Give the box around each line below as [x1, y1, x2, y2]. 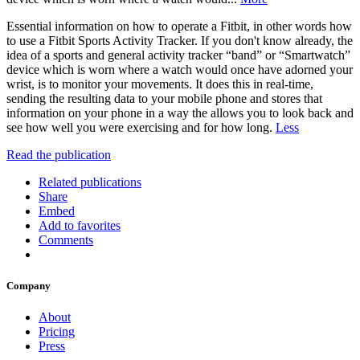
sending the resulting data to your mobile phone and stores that [6, 91, 322, 105]
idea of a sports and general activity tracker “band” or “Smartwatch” [6, 47, 350, 62]
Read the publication [6, 147, 111, 162]
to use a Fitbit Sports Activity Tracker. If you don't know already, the [6, 33, 353, 47]
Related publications [39, 174, 141, 189]
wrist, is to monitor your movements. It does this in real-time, [6, 76, 313, 91]
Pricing [39, 325, 75, 339]
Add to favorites [39, 218, 121, 232]
